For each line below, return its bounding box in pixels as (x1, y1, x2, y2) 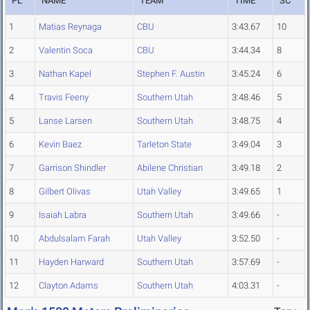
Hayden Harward (39, 257, 104, 268)
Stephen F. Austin (137, 69, 205, 80)
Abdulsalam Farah (39, 233, 110, 244)
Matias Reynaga (39, 21, 102, 33)
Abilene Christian (137, 163, 203, 174)
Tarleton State (137, 139, 192, 150)
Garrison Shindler (39, 163, 106, 174)
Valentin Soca (39, 45, 93, 56)
